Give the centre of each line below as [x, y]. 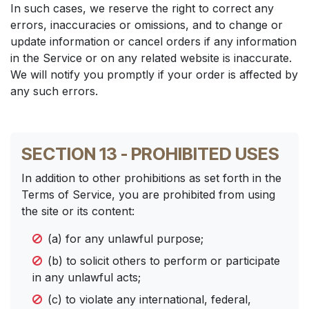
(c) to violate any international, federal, [149, 299]
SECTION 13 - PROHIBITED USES [150, 154]
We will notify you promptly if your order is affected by [154, 74]
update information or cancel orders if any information [153, 41]
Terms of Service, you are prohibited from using [148, 195]
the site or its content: [78, 211]
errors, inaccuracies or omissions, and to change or [147, 25]
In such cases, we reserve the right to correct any [142, 8]
